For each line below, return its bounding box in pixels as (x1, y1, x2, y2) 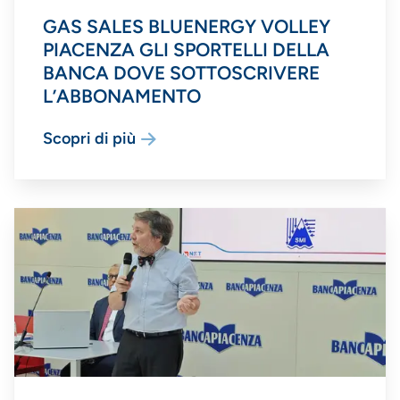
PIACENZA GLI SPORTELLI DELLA (43, 38, 329, 62)
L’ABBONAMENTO (43, 85, 201, 108)
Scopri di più (43, 129, 136, 149)
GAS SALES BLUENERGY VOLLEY (43, 15, 330, 38)
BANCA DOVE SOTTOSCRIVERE (43, 62, 320, 85)
